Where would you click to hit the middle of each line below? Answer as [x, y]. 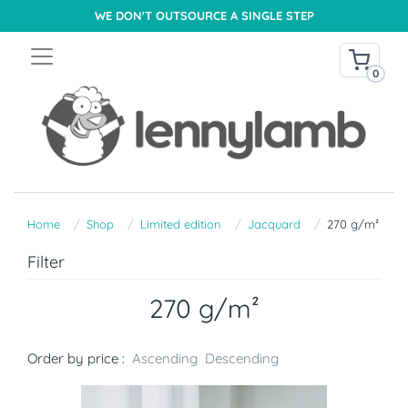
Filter [46, 262]
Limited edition [181, 224]
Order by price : [76, 359]
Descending [242, 359]
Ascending [165, 359]
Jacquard [274, 224]
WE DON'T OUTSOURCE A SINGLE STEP [204, 15]
